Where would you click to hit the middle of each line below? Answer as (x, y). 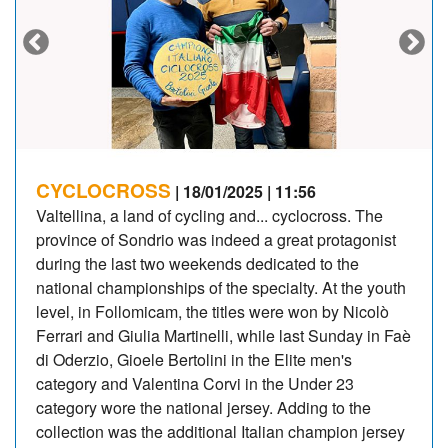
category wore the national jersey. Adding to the (203, 407)
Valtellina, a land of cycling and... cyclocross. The (209, 215)
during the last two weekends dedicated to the (197, 263)
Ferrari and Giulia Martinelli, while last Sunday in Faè (223, 335)
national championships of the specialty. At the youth (221, 287)
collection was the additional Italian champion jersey (220, 431)
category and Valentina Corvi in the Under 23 (195, 383)
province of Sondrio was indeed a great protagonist (216, 239)
